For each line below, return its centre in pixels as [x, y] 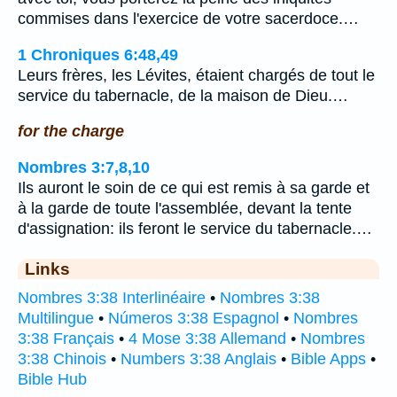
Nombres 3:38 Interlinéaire [112, 297]
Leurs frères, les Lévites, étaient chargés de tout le [196, 75]
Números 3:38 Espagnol [194, 318]
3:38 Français [66, 338]
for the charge [71, 132]
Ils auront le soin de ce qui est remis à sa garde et [194, 187]
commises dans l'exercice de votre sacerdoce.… [188, 19]
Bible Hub [52, 379]
